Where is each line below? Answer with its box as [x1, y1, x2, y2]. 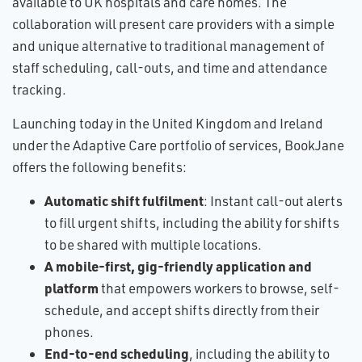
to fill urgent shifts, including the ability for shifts [44, 214, 339, 231]
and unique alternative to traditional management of [12, 37, 325, 54]
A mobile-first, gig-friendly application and [44, 257, 312, 275]
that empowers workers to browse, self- [99, 280, 339, 297]
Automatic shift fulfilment [44, 192, 204, 209]
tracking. [12, 81, 66, 98]
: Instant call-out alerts [204, 192, 343, 209]
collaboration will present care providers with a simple [12, 15, 335, 32]
